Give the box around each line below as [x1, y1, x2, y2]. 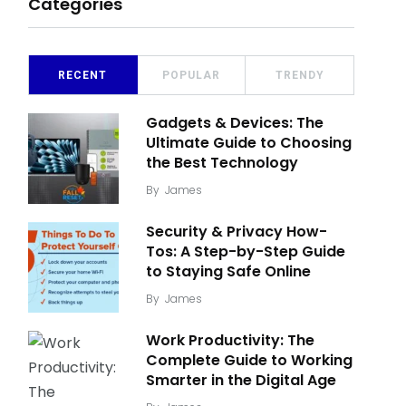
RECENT [58, 69, 108, 82]
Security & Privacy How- [146, 221, 327, 242]
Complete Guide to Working [146, 350, 353, 371]
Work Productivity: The [146, 330, 314, 351]
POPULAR [162, 69, 220, 82]
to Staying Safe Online [146, 261, 311, 282]
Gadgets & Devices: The [146, 112, 324, 133]
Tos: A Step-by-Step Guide [146, 241, 345, 262]
